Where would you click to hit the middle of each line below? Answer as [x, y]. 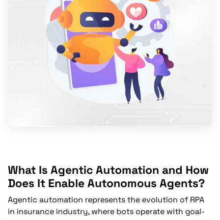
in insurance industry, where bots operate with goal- [106, 212]
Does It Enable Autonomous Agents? [106, 183]
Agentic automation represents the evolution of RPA [106, 200]
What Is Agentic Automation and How [108, 170]
